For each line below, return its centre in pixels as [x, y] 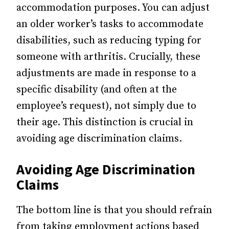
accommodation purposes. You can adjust [113, 8]
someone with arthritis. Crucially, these [108, 57]
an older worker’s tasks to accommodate [110, 24]
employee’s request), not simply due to [106, 106]
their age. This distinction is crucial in [105, 122]
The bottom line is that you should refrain [114, 210]
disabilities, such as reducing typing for [109, 41]
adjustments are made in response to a [106, 73]
